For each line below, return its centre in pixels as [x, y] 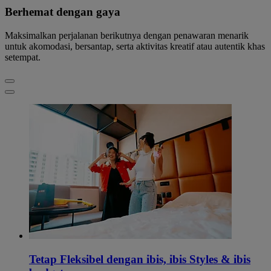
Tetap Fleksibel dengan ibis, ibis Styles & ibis [140, 259]
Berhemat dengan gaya [63, 12]
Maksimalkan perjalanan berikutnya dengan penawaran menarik [127, 35]
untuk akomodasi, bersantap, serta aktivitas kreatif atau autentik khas [135, 46]
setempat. [23, 57]
